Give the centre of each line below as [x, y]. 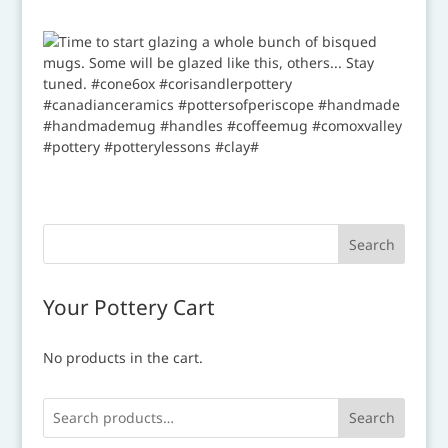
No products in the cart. [122, 357]
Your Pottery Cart [128, 307]
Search [371, 418]
